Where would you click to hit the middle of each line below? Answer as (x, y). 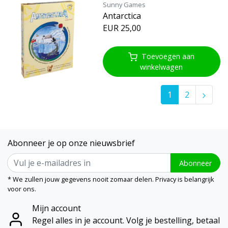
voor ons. (22, 189)
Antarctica (122, 16)
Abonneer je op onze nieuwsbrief (71, 143)
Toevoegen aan (168, 56)
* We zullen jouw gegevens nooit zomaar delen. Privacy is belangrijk (111, 179)
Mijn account (56, 208)
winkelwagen (162, 67)
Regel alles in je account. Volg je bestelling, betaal (126, 221)
